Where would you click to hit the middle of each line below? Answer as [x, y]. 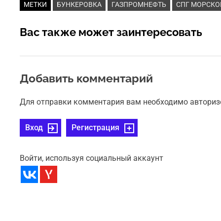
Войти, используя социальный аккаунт [92, 158]
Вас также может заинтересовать [111, 32]
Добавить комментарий [87, 78]
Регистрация [96, 128]
